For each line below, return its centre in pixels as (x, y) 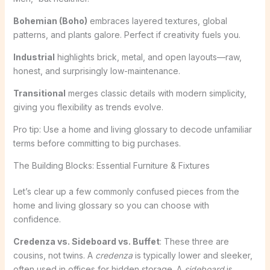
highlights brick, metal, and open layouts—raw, (148, 57)
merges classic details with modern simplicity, (156, 93)
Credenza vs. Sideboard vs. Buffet (86, 241)
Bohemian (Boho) (50, 20)
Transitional (39, 93)
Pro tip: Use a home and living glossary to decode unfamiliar (132, 129)
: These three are (194, 241)
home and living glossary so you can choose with (111, 205)
